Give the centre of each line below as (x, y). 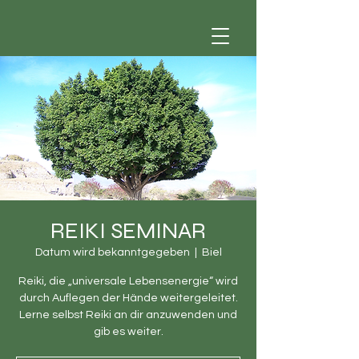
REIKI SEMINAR (128, 231)
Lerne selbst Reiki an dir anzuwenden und (128, 315)
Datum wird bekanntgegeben (112, 252)
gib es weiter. (128, 332)
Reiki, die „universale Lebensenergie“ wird (128, 281)
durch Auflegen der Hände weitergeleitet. (128, 298)
